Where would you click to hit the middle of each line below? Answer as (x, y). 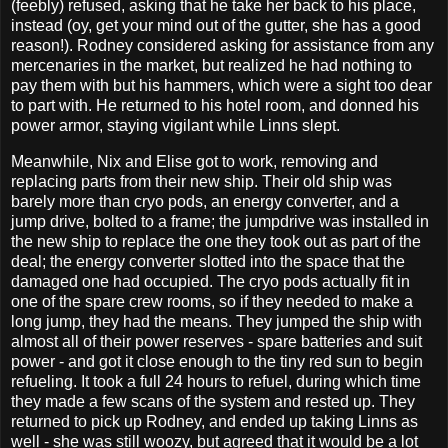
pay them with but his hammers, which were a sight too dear (221, 86)
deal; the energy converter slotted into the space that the (208, 262)
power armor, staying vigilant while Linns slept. (175, 126)
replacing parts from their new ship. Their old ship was (201, 182)
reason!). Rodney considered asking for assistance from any (222, 46)
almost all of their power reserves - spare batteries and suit (216, 342)
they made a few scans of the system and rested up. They (213, 402)
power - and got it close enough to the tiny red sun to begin (217, 362)
